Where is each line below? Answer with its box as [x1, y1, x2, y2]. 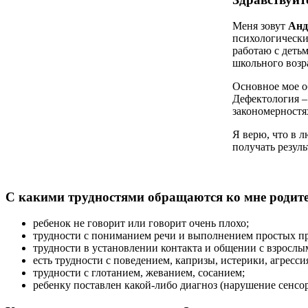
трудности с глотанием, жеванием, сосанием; [33, 267, 245, 279]
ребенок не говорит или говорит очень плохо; [33, 217, 249, 230]
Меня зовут [232, 20, 288, 32]
